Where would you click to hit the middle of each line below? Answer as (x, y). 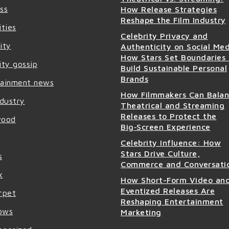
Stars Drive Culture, (160, 153)
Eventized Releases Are (168, 190)
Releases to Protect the (169, 116)
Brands (134, 78)
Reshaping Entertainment (172, 201)
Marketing (141, 212)
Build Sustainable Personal (174, 68)
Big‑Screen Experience (166, 127)
